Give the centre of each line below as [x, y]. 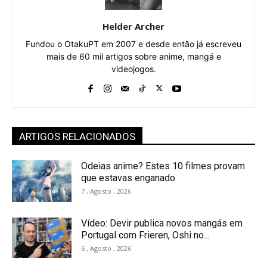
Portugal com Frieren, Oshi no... [145, 235]
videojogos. [133, 69]
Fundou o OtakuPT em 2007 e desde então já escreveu [133, 44]
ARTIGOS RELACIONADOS [77, 136]
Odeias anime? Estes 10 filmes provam [163, 166]
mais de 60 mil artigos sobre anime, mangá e [133, 56]
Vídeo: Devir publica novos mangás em [162, 223]
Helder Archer [133, 26]
